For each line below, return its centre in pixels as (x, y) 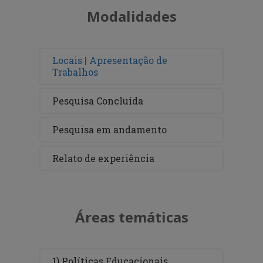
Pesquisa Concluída (98, 100)
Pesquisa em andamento (110, 129)
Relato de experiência (104, 158)
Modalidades (131, 16)
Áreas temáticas (131, 217)
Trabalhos (75, 72)
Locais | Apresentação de (110, 60)
